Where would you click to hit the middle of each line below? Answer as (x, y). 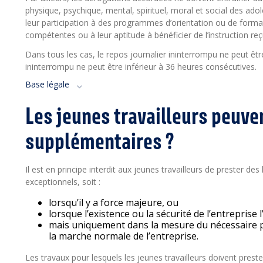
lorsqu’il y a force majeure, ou (114, 203)
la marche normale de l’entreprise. (124, 236)
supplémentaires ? (100, 141)
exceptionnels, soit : (63, 182)
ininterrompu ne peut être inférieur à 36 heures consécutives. (141, 67)
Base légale (47, 84)
